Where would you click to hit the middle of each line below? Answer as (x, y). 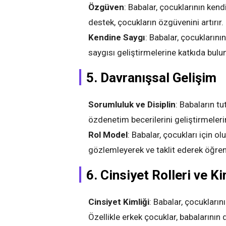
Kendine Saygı (117, 37)
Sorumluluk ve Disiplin (132, 104)
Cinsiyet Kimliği (119, 202)
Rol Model (108, 135)
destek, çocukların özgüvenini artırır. (156, 22)
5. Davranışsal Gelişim (151, 78)
